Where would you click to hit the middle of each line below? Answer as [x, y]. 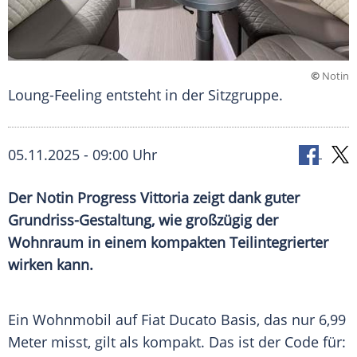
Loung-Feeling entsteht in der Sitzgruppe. [145, 95]
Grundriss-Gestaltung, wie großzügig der [143, 220]
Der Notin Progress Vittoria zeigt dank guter [154, 198]
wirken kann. [51, 265]
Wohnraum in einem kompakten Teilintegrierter [168, 243]
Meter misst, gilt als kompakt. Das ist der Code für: [177, 342]
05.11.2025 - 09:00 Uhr [82, 155]
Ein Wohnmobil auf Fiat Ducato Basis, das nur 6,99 [177, 320]
